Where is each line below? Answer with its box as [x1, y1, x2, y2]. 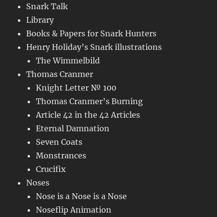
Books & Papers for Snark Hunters [26, 29, 157, 39]
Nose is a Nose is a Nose [36, 191, 127, 201]
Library [26, 15, 54, 25]
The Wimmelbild [36, 56, 100, 66]
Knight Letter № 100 [36, 83, 117, 93]
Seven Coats [36, 137, 83, 147]
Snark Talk [26, 1, 68, 12]
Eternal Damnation [36, 124, 110, 134]
